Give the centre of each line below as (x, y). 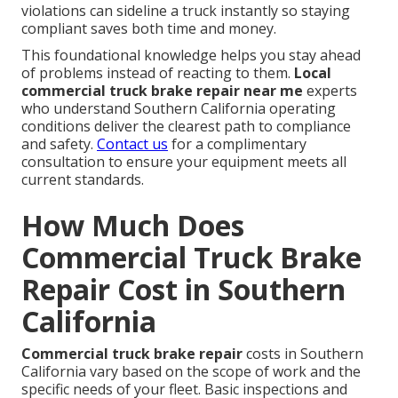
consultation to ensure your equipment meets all (184, 162)
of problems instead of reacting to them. (158, 73)
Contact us (132, 144)
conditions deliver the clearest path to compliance (186, 127)
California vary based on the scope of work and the (191, 372)
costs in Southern (303, 354)
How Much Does (133, 226)
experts (330, 91)
